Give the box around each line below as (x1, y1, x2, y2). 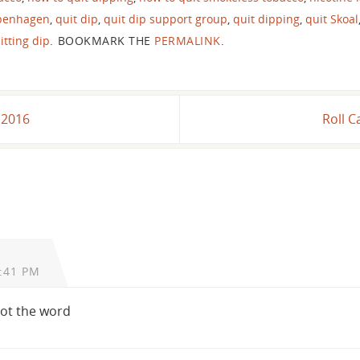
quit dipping (233, 10, 300, 27)
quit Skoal (305, 10, 358, 27)
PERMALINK (154, 32, 221, 48)
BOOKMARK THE (54, 32, 154, 48)
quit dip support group (104, 10, 227, 27)
